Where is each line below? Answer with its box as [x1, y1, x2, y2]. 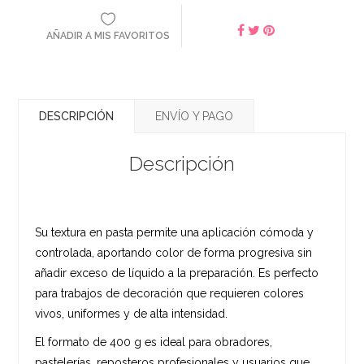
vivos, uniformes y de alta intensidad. [35, 306, 228, 320]
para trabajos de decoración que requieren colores [35, 286, 305, 300]
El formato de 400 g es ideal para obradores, [35, 335, 273, 349]
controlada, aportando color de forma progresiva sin [35, 245, 313, 259]
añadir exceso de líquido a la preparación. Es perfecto [35, 266, 319, 279]
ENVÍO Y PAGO [155, 109, 234, 123]
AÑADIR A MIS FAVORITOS [46, 29, 171, 41]
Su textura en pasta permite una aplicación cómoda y [35, 225, 314, 239]
